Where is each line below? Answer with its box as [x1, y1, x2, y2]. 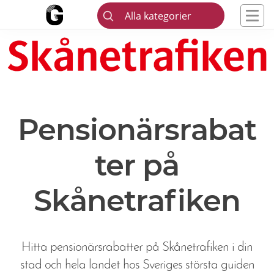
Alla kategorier [125, 9, 192, 23]
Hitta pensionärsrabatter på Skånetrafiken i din [21, 241, 253, 254]
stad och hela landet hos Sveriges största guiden [20, 259, 254, 272]
